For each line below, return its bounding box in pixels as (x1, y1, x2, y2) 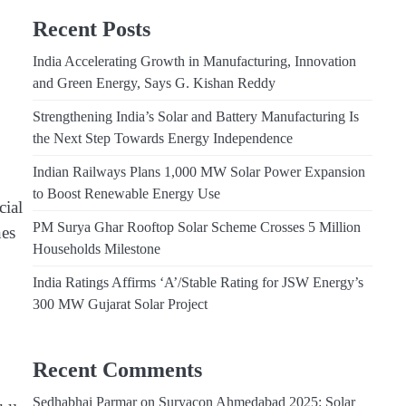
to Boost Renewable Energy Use (33, 186, 220, 203)
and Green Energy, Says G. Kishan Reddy (33, 75, 275, 92)
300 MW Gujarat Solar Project (33, 296, 208, 314)
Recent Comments (33, 357, 202, 382)
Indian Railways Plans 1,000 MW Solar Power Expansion (33, 164, 365, 181)
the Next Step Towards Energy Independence (33, 130, 293, 148)
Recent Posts (33, 17, 150, 42)
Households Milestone (33, 241, 160, 258)
